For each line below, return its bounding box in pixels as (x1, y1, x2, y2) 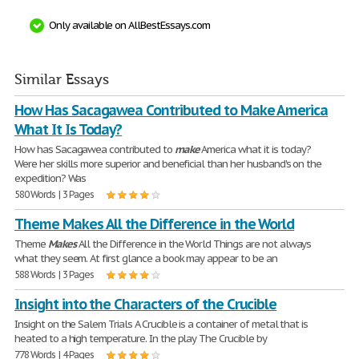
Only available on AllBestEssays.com (49, 18, 210, 32)
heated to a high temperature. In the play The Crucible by (14, 332, 267, 345)
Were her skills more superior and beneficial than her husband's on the (14, 157, 322, 171)
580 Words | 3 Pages (14, 188, 95, 200)
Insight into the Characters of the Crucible (14, 295, 277, 313)
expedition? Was (14, 171, 87, 185)
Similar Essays (14, 71, 109, 88)
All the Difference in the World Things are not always (75, 237, 312, 251)
